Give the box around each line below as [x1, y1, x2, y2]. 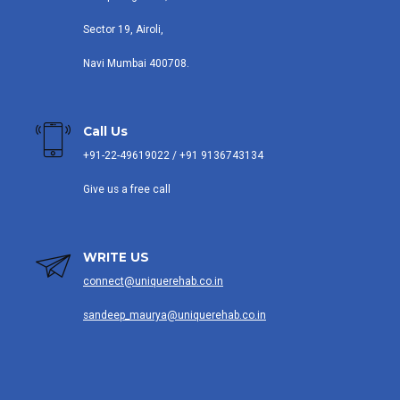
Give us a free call [83, 183, 171, 196]
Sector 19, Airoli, [83, 23, 163, 37]
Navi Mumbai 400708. [83, 57, 189, 71]
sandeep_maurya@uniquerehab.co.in [83, 309, 266, 322]
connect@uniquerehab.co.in [83, 275, 223, 288]
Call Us [83, 124, 128, 139]
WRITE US [83, 250, 149, 265]
